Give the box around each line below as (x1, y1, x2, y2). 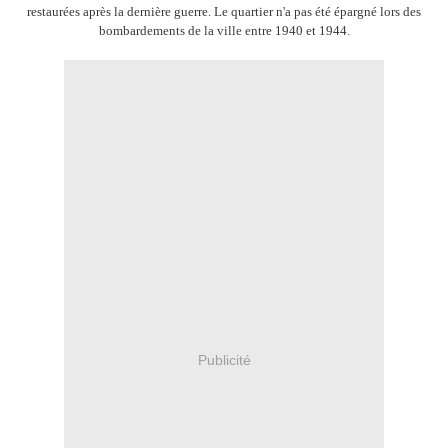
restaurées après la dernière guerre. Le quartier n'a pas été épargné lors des (27, 4, 421, 20)
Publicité (197, 351, 251, 368)
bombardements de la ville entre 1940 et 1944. (98, 23, 350, 39)
